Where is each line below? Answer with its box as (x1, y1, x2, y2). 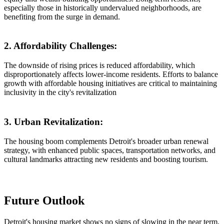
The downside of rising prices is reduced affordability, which (4, 61, 195, 70)
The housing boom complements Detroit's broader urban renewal (4, 136, 208, 145)
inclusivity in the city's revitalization (4, 88, 116, 97)
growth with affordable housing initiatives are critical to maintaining (4, 79, 217, 88)
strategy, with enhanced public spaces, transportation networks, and (4, 145, 215, 154)
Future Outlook (4, 193, 84, 207)
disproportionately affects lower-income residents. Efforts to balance (4, 70, 218, 79)
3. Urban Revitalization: (4, 116, 103, 127)
